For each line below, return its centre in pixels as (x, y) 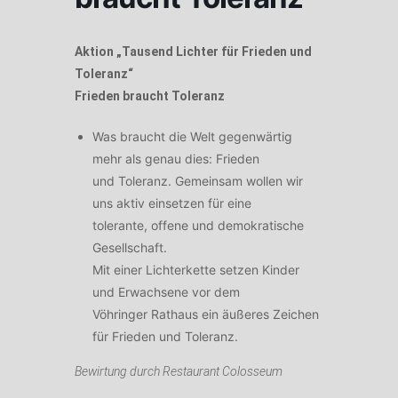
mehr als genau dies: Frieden (176, 159)
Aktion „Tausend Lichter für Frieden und (193, 52)
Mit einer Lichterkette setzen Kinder (196, 270)
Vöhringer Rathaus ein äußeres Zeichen (206, 314)
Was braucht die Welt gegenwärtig (192, 137)
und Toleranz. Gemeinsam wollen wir (198, 181)
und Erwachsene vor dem (166, 292)
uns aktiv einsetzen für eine (172, 203)
